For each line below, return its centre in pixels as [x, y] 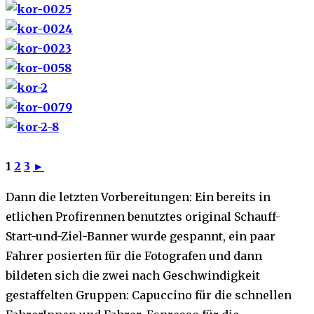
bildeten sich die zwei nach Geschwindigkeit [133, 276]
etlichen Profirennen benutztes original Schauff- [143, 217]
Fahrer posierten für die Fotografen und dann [134, 256]
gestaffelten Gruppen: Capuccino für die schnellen [149, 295]
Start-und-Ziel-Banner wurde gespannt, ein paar [141, 237]
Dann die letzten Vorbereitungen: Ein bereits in [138, 197]
